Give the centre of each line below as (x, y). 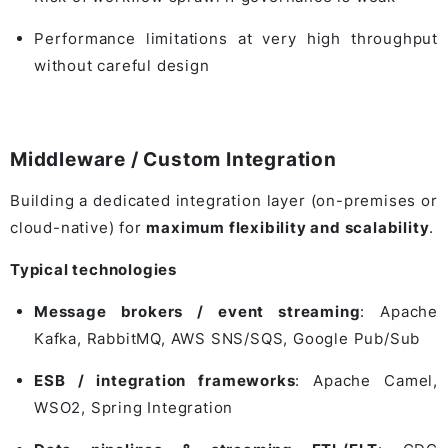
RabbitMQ (124, 338)
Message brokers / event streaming (197, 311)
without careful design (122, 65)
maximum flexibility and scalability (288, 227)
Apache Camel (373, 380)
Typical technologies (93, 269)
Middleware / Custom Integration (173, 159)
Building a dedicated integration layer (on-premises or (224, 200)
